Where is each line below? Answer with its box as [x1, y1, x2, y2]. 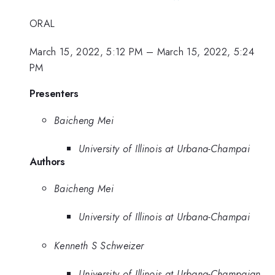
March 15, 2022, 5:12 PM [29, 44, 143, 60]
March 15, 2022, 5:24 [157, 44, 255, 60]
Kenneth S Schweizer [54, 238, 144, 253]
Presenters [29, 85, 79, 101]
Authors [29, 154, 65, 169]
